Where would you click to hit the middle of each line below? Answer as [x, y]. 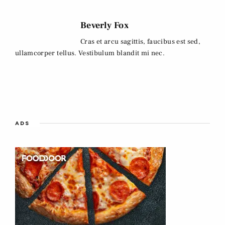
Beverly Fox [105, 26]
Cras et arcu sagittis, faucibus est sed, [141, 42]
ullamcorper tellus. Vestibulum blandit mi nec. [90, 53]
